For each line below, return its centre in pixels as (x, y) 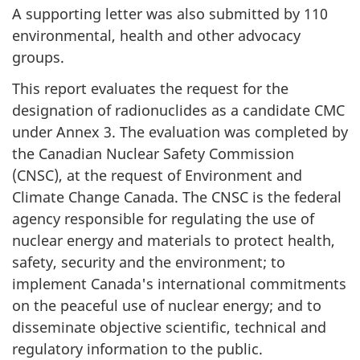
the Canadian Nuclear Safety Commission (153, 153)
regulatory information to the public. (137, 348)
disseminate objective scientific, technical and (169, 327)
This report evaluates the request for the (150, 88)
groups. (38, 57)
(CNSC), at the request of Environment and (157, 175)
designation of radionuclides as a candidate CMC (178, 110)
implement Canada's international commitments (179, 283)
